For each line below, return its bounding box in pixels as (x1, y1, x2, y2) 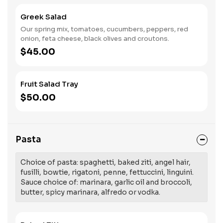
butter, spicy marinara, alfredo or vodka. (20, 188, 160, 197)
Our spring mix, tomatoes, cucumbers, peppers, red (20, 25, 188, 33)
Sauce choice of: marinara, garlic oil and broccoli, (20, 178, 192, 187)
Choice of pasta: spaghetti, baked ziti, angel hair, (20, 158, 191, 167)
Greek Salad (20, 12, 67, 21)
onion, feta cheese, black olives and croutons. (20, 34, 169, 43)
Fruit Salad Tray (20, 79, 78, 89)
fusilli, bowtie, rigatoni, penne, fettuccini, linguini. (20, 168, 194, 177)
